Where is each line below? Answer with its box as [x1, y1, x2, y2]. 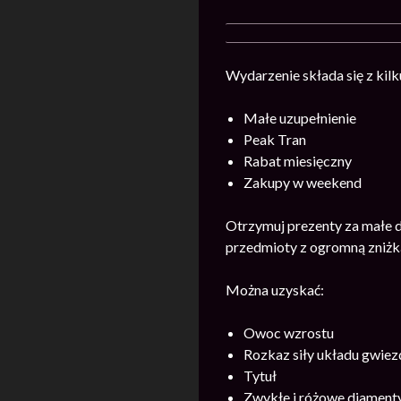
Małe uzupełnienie [243, 109, 356, 126]
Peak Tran [243, 131, 306, 148]
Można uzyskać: [226, 281, 324, 298]
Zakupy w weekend [243, 174, 362, 191]
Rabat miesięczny [243, 152, 352, 169]
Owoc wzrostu [243, 324, 334, 341]
